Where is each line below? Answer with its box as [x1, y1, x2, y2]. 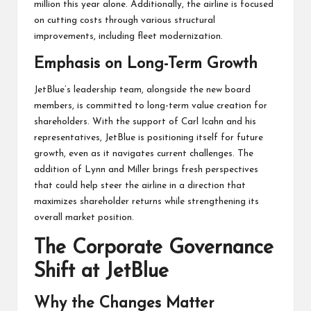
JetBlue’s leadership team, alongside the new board [34, 85, 251, 95]
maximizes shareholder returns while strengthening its [34, 197, 259, 207]
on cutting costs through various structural [34, 16, 215, 26]
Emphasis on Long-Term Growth [34, 56, 258, 73]
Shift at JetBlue [34, 262, 169, 283]
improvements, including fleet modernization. [34, 32, 223, 42]
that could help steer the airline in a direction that [34, 181, 246, 191]
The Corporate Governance [34, 238, 274, 259]
